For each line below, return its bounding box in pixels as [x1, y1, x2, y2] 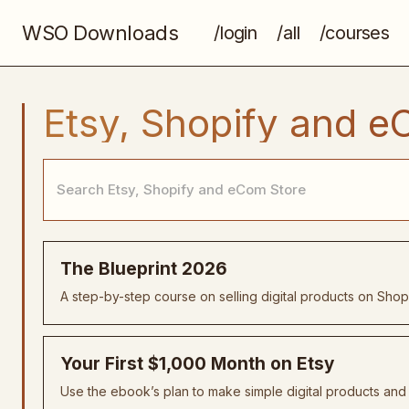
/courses [320, 21, 389, 44]
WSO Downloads [22, 20, 179, 45]
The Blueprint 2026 [60, 258, 227, 279]
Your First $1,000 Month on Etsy [60, 353, 334, 374]
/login [214, 21, 257, 44]
